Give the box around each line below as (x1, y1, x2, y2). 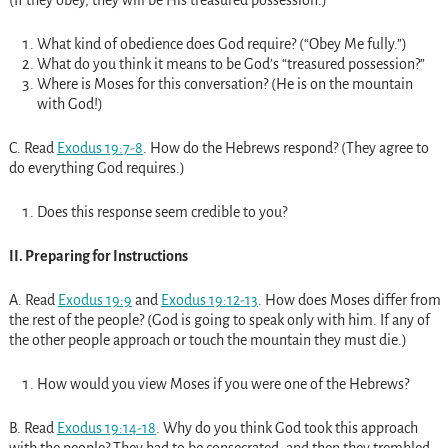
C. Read (8, 139, 57, 156)
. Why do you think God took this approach (155, 419, 418, 436)
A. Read (8, 291, 58, 308)
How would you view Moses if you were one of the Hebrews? (36, 375, 409, 392)
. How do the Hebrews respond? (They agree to (142, 139, 429, 156)
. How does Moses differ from (257, 291, 441, 308)
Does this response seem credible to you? (36, 203, 287, 220)
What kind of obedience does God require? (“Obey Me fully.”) (36, 35, 407, 52)
